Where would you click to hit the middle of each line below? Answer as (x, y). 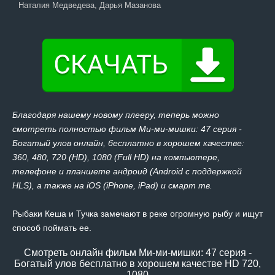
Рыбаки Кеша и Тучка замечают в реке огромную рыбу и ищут (137, 214)
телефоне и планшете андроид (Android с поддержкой (127, 171)
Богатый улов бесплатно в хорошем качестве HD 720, (137, 264)
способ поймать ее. (52, 228)
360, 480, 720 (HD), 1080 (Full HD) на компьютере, (116, 157)
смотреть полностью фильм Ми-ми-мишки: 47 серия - (127, 129)
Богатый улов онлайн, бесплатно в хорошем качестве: (128, 143)
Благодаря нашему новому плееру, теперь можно (116, 115)
